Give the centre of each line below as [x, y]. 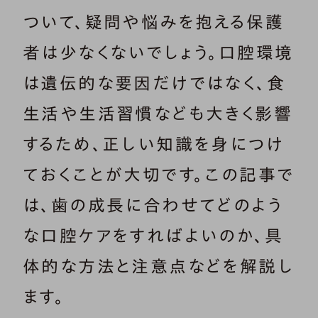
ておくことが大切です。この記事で [159, 175]
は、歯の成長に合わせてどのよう [153, 205]
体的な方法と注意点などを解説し [158, 266]
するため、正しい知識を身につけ [153, 144]
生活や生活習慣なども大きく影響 [158, 114]
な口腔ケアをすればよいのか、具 [153, 236]
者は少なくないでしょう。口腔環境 [158, 53]
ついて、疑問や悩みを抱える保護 [153, 22]
